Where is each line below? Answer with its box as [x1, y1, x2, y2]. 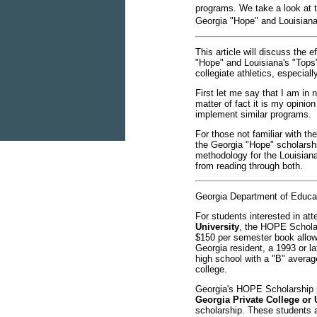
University [195, 221, 239, 232]
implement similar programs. [195, 109, 311, 120]
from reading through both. [195, 161, 303, 171]
